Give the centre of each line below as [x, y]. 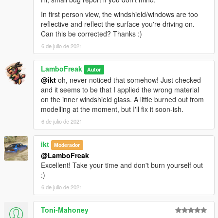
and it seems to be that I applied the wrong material [120, 90]
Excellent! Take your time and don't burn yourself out [122, 165]
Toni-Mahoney [65, 210]
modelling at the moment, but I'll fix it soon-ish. [112, 109]
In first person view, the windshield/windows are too [119, 14]
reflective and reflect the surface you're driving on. [118, 24]
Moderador [67, 145]
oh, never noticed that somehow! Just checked [128, 80]
